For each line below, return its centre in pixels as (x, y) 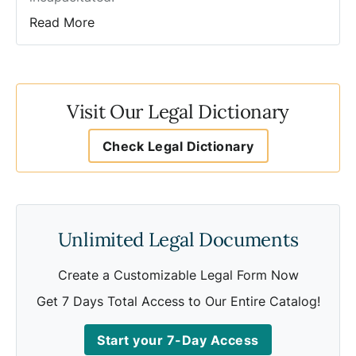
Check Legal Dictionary (178, 146)
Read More (62, 22)
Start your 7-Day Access (178, 340)
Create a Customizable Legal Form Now (178, 275)
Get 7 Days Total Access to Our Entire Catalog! (178, 302)
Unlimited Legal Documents (178, 239)
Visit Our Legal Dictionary (178, 111)
